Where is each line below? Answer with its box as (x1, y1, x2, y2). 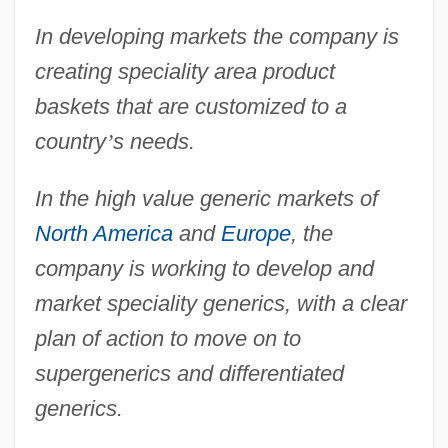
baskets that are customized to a (34, 93, 347, 119)
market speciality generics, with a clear (34, 290, 407, 316)
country (34, 128, 106, 154)
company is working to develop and (34, 255, 374, 281)
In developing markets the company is (34, 23, 399, 49)
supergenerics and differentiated (34, 360, 344, 386)
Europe (220, 220, 291, 246)
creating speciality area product (34, 58, 335, 84)
